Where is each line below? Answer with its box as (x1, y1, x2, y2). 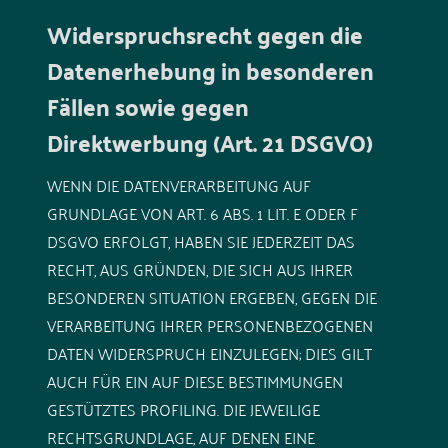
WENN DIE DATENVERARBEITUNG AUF (46, 170, 311, 199)
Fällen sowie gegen (46, 84, 249, 128)
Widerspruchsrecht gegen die (46, 12, 363, 56)
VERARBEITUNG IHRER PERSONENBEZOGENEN (46, 310, 373, 339)
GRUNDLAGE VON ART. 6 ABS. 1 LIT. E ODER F (46, 198, 358, 227)
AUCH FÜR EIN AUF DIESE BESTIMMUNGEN (46, 366, 343, 395)
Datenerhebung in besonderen (46, 48, 374, 92)
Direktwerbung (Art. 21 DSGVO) (46, 120, 373, 164)
